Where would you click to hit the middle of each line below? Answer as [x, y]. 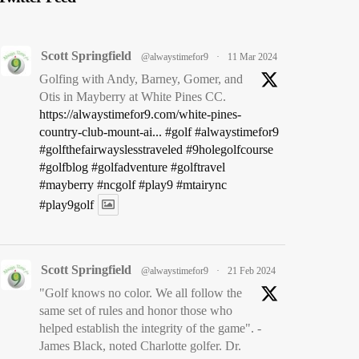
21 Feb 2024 [252, 271]
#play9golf [67, 205]
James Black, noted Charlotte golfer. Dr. [140, 346]
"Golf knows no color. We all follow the [141, 293]
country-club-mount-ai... [101, 132]
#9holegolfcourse [230, 149]
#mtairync [202, 185]
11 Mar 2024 [252, 57]
